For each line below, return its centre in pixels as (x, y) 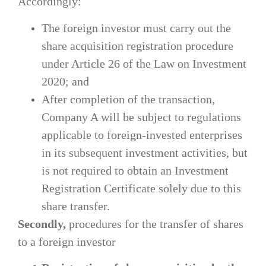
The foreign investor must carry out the (136, 28)
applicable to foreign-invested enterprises (142, 134)
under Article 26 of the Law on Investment (144, 63)
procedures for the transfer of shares (156, 224)
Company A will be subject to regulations (141, 117)
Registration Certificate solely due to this (141, 188)
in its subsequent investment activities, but (145, 152)
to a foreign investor (67, 241)
